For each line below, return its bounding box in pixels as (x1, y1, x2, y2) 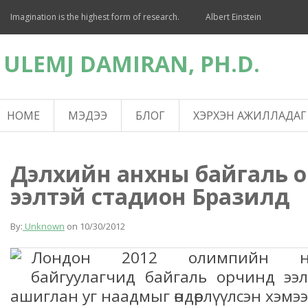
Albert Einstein (206, 11, 261, 23)
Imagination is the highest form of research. (10, 11, 181, 23)
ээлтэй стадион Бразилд (10, 181, 289, 211)
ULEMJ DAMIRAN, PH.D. (3, 49, 260, 78)
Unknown (23, 219, 65, 232)
